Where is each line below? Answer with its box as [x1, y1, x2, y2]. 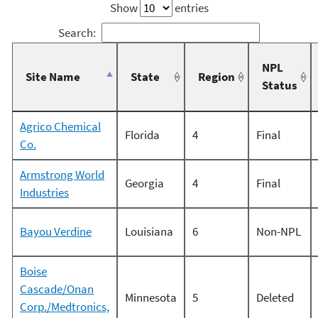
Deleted [256, 290, 294, 306]
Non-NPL [256, 224, 301, 240]
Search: [57, 25, 96, 41]
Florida [125, 127, 160, 143]
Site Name [26, 69, 80, 85]
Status [262, 77, 297, 94]
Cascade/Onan [20, 281, 94, 297]
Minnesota [125, 290, 177, 306]
